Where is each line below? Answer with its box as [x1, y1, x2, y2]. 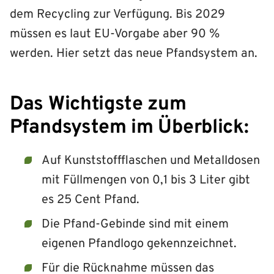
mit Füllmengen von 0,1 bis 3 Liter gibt [42, 172, 250, 188]
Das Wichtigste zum [10, 92, 187, 117]
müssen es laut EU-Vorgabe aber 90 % [10, 26, 220, 42]
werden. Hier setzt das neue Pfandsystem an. [10, 45, 257, 62]
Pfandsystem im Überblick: [10, 115, 249, 140]
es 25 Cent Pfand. [42, 191, 139, 208]
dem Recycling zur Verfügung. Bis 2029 [10, 6, 225, 23]
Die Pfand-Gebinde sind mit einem [42, 216, 229, 232]
